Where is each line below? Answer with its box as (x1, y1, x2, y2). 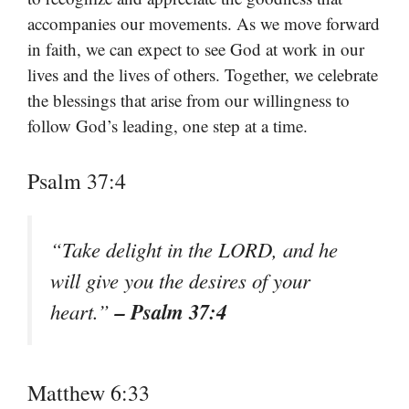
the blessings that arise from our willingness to (27, 88, 350, 111)
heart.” (50, 298, 115, 326)
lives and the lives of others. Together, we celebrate (27, 62, 378, 86)
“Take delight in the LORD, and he (50, 236, 338, 264)
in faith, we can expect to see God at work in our (27, 37, 364, 60)
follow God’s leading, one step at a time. (27, 113, 308, 137)
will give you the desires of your (50, 267, 310, 295)
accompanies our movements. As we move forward (27, 11, 380, 35)
